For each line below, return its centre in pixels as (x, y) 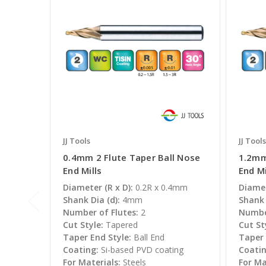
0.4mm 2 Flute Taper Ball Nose (132, 158)
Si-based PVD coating (142, 250)
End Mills (83, 171)
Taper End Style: (97, 237)
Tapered (122, 225)
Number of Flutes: (101, 213)
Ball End (149, 237)
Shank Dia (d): (91, 200)
